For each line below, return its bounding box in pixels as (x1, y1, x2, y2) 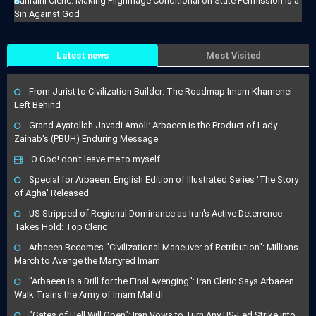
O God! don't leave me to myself (31, 154, 160, 165)
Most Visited (206, 50, 261, 61)
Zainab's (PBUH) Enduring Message (14, 133, 158, 145)
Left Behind (14, 99, 61, 111)
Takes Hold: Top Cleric (14, 221, 107, 233)
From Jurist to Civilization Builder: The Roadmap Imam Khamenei (29, 86, 292, 97)
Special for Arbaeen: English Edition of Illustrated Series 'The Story (29, 174, 298, 186)
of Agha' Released (14, 188, 89, 199)
